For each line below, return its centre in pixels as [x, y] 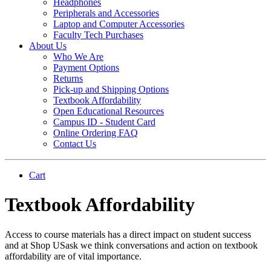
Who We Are [78, 57]
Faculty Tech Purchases [98, 35]
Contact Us [75, 144]
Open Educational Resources [109, 111]
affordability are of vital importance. [73, 256]
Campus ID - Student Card [104, 122]
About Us [48, 46]
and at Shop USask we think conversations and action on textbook [131, 245]
